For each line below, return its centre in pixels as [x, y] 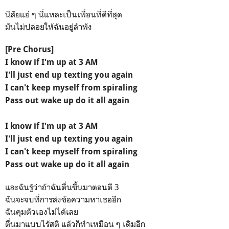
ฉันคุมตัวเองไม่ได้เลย [42, 211]
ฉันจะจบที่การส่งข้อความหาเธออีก [63, 199]
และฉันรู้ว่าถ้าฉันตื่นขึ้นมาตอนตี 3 [62, 187]
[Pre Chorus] [29, 49]
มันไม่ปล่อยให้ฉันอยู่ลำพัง [49, 26]
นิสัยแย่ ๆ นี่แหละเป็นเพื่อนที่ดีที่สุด [64, 14]
